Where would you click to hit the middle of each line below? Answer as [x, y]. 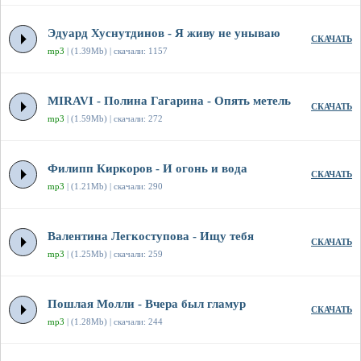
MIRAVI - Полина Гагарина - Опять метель [169, 101]
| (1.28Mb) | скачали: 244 [114, 322]
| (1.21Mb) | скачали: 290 [114, 187]
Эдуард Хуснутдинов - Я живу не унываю [164, 33]
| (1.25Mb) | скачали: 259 [114, 254]
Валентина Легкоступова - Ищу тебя [151, 237]
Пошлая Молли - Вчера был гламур [147, 304]
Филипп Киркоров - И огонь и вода [147, 169]
